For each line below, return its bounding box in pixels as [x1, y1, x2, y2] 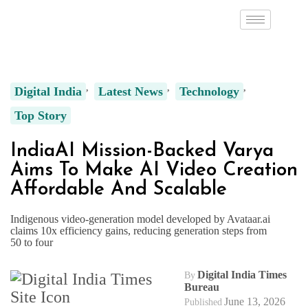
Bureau [184, 280, 219, 293]
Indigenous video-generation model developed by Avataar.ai [10, 212, 270, 225]
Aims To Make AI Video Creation [10, 160, 298, 180]
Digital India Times [197, 268, 287, 280]
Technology [179, 84, 239, 98]
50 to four [10, 236, 53, 248]
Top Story [14, 108, 67, 122]
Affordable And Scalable [10, 179, 227, 199]
